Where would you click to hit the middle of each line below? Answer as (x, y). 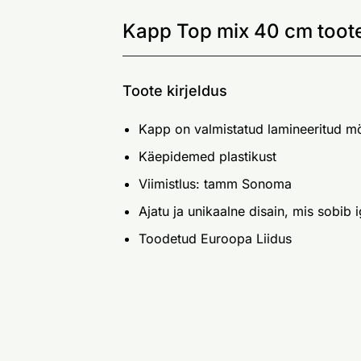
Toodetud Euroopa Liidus (215, 239)
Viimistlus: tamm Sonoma (215, 184)
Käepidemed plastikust (207, 157)
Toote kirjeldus (175, 91)
